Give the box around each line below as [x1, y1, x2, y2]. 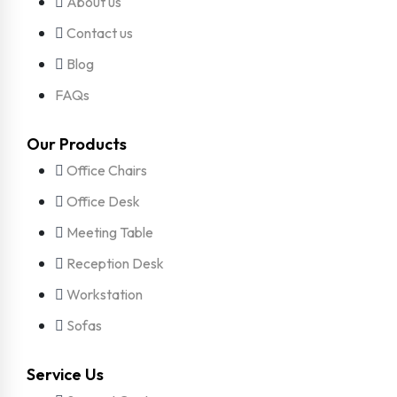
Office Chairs [66, 160, 147, 179]
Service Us [27, 363, 104, 385]
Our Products [27, 133, 127, 154]
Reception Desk [66, 253, 164, 272]
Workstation [66, 284, 143, 303]
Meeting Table [66, 222, 153, 241]
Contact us [66, 23, 133, 42]
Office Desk [66, 191, 140, 210]
